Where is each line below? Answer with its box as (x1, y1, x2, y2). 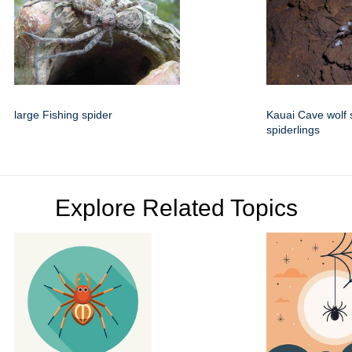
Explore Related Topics (54, 195, 298, 222)
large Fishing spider (14, 108, 112, 122)
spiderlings (266, 123, 320, 137)
